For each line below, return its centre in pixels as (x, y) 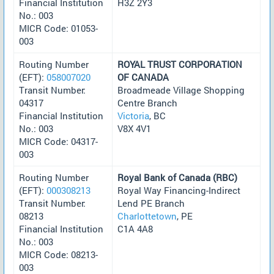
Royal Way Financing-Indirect (179, 190)
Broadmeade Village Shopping (181, 90)
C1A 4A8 (135, 228)
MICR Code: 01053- (58, 28)
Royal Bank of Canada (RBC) (177, 177)
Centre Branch (147, 102)
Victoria (133, 115)
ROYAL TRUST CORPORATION (180, 64)
